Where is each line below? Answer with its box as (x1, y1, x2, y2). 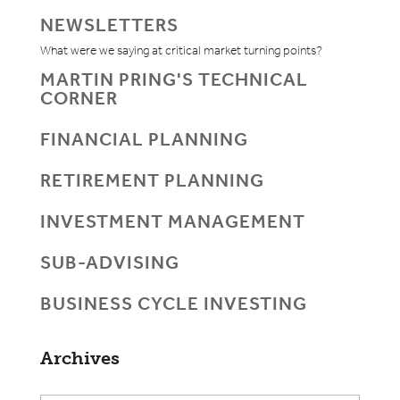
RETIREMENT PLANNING (39, 170, 264, 192)
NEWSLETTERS (39, 14, 179, 37)
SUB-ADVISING (39, 252, 179, 274)
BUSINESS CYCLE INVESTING (39, 293, 307, 315)
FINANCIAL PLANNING (39, 129, 248, 151)
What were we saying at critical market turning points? (39, 43, 322, 59)
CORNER (39, 87, 118, 110)
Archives (39, 347, 120, 370)
